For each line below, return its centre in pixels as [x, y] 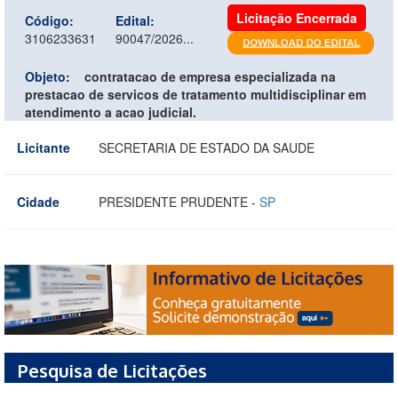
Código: [49, 20]
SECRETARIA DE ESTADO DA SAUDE [207, 147]
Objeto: [48, 76]
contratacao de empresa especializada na [210, 76]
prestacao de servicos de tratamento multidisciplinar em [195, 94]
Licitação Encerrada [297, 17]
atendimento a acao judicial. [111, 111]
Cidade [38, 201]
